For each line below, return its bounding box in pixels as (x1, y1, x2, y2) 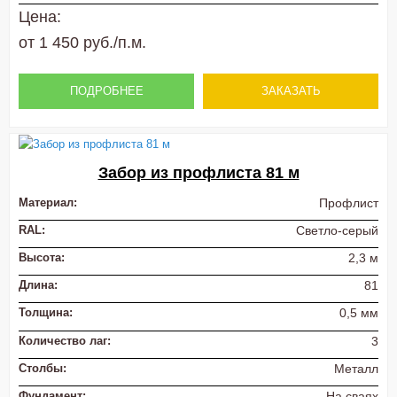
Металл (334, 361, 378, 376)
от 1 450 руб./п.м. (19, 33, 146, 51)
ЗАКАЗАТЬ (261, 83, 321, 97)
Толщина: (19, 306, 73, 320)
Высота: (19, 251, 65, 265)
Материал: (19, 196, 77, 209)
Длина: (19, 278, 58, 292)
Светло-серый (296, 223, 378, 238)
